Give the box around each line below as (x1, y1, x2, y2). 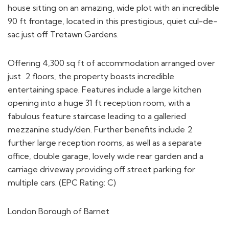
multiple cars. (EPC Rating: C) (8, 171, 116, 182)
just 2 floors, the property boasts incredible (8, 65, 174, 76)
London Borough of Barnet (8, 200, 109, 211)
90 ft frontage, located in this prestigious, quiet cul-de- (8, 10, 217, 20)
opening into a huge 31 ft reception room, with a (8, 91, 190, 102)
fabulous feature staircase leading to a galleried (8, 105, 186, 116)
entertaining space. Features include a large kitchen (8, 78, 201, 89)
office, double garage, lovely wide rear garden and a (8, 145, 203, 155)
